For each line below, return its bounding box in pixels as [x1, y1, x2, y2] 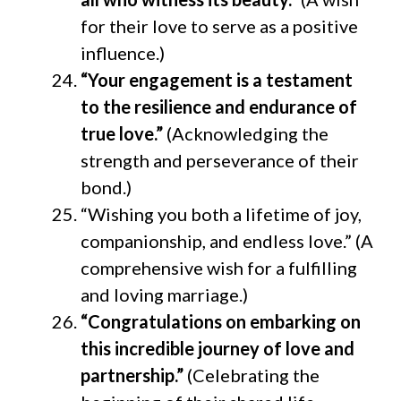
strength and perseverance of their [81, 149, 359, 171]
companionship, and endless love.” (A [81, 229, 373, 252]
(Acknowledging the [166, 122, 328, 144]
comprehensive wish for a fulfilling [81, 256, 357, 278]
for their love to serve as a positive [81, 14, 358, 37]
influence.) [81, 41, 165, 64]
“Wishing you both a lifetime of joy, [81, 202, 362, 225]
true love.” [81, 122, 166, 144]
